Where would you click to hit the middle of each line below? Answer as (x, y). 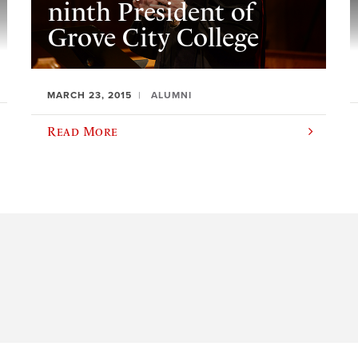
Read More (83, 131)
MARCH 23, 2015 (90, 95)
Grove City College (153, 38)
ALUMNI (172, 95)
